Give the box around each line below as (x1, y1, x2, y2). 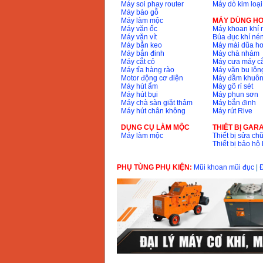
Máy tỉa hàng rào (120, 66, 174, 75)
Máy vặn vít (120, 33, 157, 42)
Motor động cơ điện (120, 74, 183, 83)
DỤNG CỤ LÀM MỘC (120, 123, 190, 132)
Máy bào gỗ (120, 8, 159, 17)
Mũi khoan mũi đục (193, 163, 254, 172)
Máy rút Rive (212, 107, 252, 116)
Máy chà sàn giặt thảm (120, 99, 193, 107)
